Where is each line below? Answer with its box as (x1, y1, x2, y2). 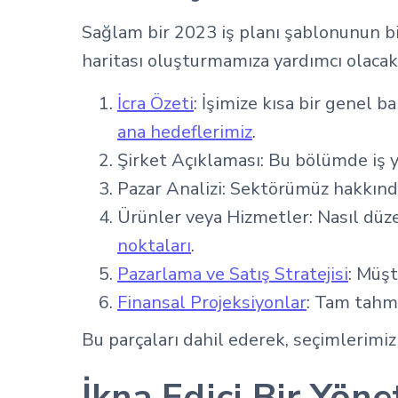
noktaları (117, 234, 191, 258)
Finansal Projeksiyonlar (117, 291, 306, 314)
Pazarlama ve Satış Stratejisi (117, 262, 348, 286)
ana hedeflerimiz (117, 120, 252, 144)
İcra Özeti (117, 92, 194, 115)
